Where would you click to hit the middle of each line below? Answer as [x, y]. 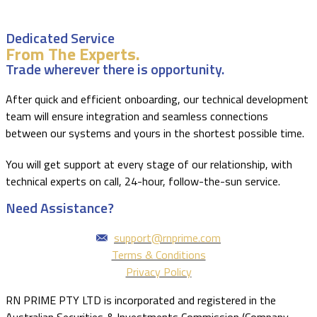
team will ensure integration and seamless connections [137, 116]
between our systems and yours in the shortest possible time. [155, 133]
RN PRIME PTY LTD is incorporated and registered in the [141, 300]
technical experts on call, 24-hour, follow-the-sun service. [143, 181]
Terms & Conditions [158, 255]
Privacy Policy [158, 272]
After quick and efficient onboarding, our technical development [157, 99]
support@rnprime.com [167, 238]
